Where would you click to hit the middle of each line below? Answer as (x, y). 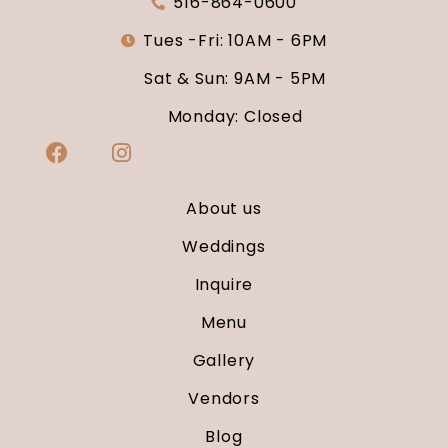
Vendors (224, 399)
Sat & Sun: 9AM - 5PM (235, 79)
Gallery (224, 361)
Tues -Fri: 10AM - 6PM (235, 41)
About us (224, 209)
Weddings (224, 247)
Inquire (224, 285)
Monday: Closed (235, 117)
